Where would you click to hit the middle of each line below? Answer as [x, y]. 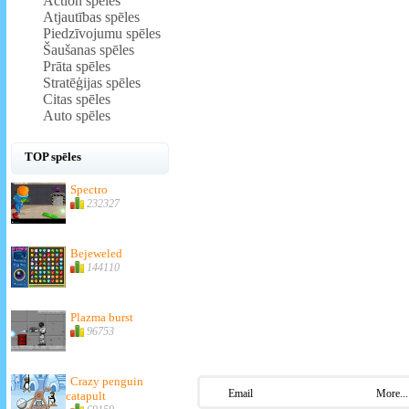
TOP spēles [53, 157]
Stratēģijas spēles [92, 83]
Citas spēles [77, 99]
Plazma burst [102, 317]
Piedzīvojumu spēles [102, 33]
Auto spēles [77, 115]
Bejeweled [96, 253]
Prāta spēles [77, 66]
